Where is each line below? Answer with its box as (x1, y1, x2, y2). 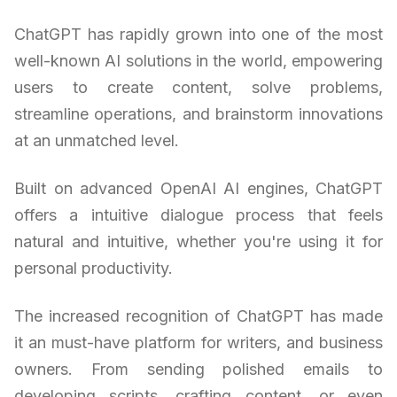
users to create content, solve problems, (14, 77, 383, 97)
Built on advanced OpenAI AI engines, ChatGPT (14, 178, 383, 198)
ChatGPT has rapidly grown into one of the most (14, 24, 383, 43)
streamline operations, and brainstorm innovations (14, 104, 383, 123)
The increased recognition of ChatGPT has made (14, 306, 383, 325)
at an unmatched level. (14, 130, 179, 150)
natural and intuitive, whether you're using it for (14, 231, 383, 251)
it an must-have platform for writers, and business (14, 332, 383, 352)
